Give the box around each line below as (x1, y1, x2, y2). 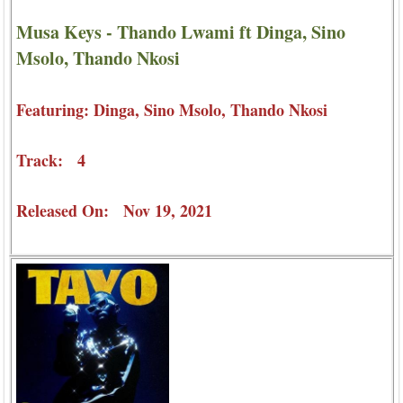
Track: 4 (16, 148, 85, 173)
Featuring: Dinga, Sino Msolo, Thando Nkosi (16, 98, 327, 122)
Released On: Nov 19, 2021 (16, 199, 212, 223)
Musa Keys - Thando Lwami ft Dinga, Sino (16, 19, 345, 46)
